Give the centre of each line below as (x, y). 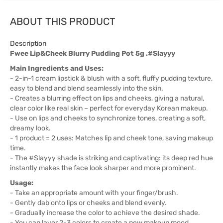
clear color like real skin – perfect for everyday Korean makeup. (109, 108)
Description (28, 44)
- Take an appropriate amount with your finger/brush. (94, 193)
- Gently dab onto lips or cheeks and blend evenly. (88, 203)
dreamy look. (30, 128)
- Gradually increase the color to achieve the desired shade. (105, 213)
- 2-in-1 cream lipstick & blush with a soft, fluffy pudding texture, (111, 78)
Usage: (22, 183)
